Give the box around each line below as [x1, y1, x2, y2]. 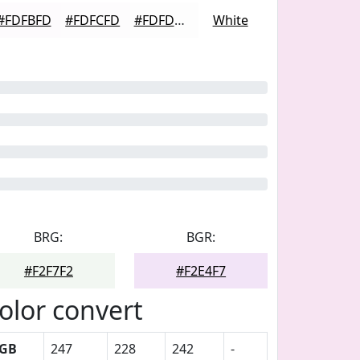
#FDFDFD [174, 11, 185, 29]
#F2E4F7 [176, 262, 227, 280]
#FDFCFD [65, 11, 121, 29]
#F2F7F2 [23, 262, 73, 280]
